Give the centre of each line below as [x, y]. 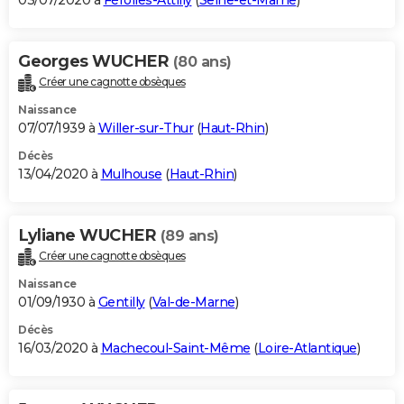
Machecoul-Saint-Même [175, 348]
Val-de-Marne [193, 302]
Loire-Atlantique [307, 348]
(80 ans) [202, 62]
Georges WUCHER [96, 62]
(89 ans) [189, 236]
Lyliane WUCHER [89, 236]
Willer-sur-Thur [145, 129]
